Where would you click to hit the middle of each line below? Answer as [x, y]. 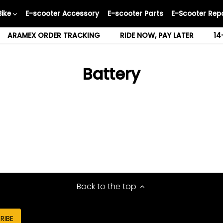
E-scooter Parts [135, 13]
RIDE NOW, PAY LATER [157, 35]
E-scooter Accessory [62, 13]
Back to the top [107, 186]
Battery [111, 74]
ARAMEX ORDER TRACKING [54, 35]
